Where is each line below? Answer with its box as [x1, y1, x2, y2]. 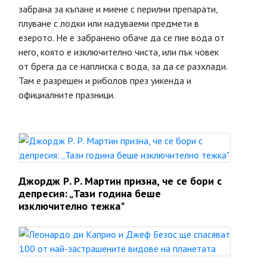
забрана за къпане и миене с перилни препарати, [18, 3, 218, 15]
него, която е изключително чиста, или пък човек [18, 46, 219, 58]
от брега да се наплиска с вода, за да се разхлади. [18, 60, 227, 72]
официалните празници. [18, 89, 115, 101]
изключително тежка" [18, 199, 125, 213]
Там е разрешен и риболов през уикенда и [18, 74, 191, 86]
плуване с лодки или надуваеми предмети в [18, 17, 199, 29]
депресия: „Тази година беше [18, 187, 161, 200]
